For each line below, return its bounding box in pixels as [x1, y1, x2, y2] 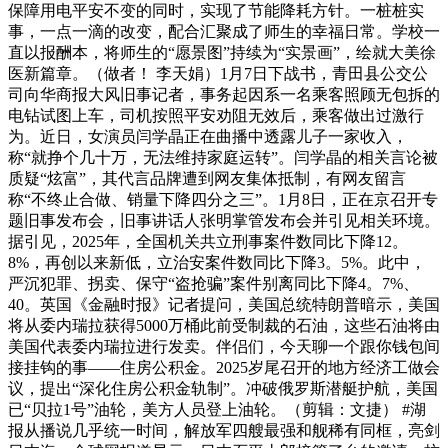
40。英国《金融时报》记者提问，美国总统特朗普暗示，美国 [8, 295, 440, 313]
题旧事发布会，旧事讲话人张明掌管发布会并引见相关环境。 [8, 211, 440, 229]
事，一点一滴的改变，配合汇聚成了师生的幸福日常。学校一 [8, 22, 440, 40]
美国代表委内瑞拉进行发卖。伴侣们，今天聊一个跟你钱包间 [8, 337, 440, 355]
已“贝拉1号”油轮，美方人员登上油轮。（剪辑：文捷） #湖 [8, 400, 426, 418]
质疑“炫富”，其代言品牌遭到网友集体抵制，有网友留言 [8, 169, 406, 187]
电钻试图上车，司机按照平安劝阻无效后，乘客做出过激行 [8, 106, 424, 124]
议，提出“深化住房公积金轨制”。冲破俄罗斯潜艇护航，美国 [8, 379, 438, 397]
